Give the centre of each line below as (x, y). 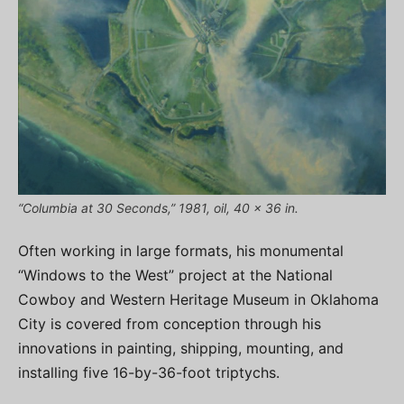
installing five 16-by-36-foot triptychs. (149, 373)
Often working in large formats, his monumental (181, 251)
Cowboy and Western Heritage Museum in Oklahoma (198, 300)
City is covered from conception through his (170, 324)
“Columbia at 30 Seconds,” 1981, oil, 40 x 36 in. (158, 208)
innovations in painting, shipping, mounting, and (181, 349)
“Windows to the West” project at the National (175, 275)
